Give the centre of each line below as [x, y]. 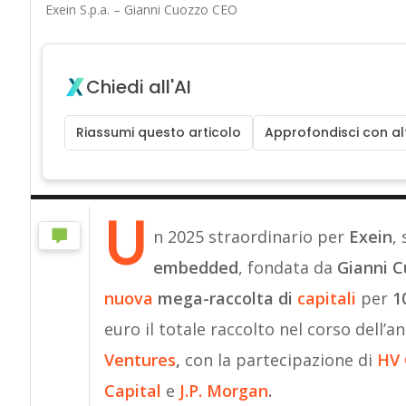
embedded [195, 267]
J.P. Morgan [223, 390]
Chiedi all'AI [138, 87]
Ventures [140, 359]
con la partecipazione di [278, 359]
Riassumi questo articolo [158, 132]
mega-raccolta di [225, 298]
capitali [326, 298]
